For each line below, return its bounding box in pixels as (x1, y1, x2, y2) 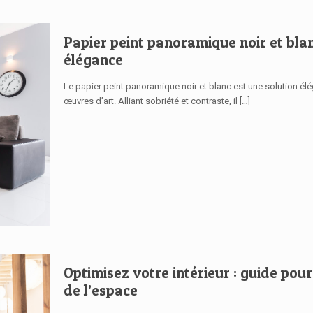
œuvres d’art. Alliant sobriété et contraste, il (64, 95, 238, 106)
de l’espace (64, 281, 138, 299)
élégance (64, 50, 124, 68)
